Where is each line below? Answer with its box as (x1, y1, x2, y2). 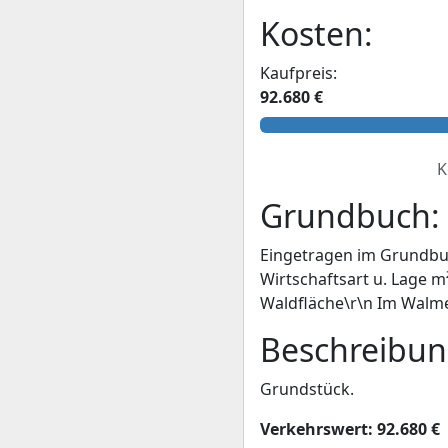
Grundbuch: (260, 194, 440, 237)
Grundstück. (260, 378, 354, 400)
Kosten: (260, 12, 373, 55)
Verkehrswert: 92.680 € (260, 418, 440, 440)
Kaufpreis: (260, 62, 337, 84)
